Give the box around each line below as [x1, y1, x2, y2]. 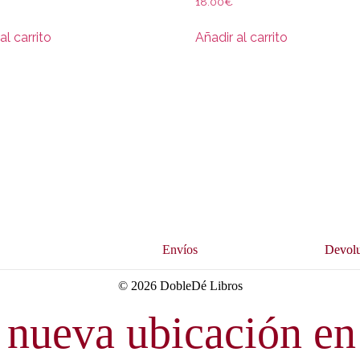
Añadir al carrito [195, 29, 288, 45]
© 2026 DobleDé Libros [117, 279, 243, 293]
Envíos [162, 243, 198, 257]
